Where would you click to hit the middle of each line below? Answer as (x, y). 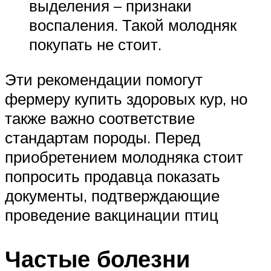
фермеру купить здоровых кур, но (126, 98)
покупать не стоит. (95, 44)
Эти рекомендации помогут (104, 79)
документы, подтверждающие (112, 195)
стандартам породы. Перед (103, 137)
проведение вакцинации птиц (112, 214)
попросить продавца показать (113, 176)
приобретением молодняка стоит (124, 156)
